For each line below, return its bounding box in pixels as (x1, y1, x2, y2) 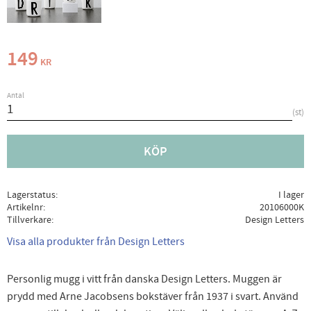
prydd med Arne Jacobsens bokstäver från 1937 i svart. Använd (7, 289, 299, 304)
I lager (278, 188, 304, 202)
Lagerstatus (7, 188, 56, 202)
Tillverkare (7, 213, 51, 227)
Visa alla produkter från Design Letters (7, 234, 185, 249)
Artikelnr (7, 201, 43, 215)
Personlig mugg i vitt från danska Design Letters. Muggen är (7, 272, 282, 287)
